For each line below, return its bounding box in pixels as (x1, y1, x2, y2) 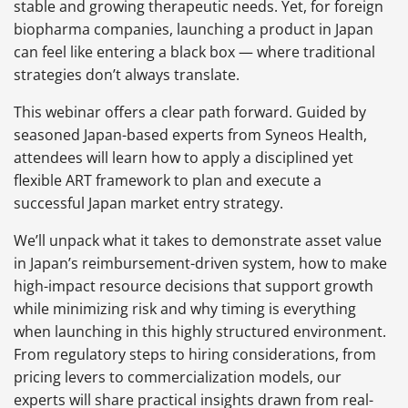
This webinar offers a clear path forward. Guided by (14, 102, 366, 123)
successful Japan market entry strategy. (14, 193, 283, 214)
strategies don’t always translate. (14, 65, 240, 86)
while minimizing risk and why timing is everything (14, 299, 356, 320)
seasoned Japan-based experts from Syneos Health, (14, 125, 367, 146)
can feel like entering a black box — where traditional (14, 42, 375, 63)
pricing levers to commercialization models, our (14, 367, 342, 388)
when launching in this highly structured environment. (14, 321, 386, 342)
